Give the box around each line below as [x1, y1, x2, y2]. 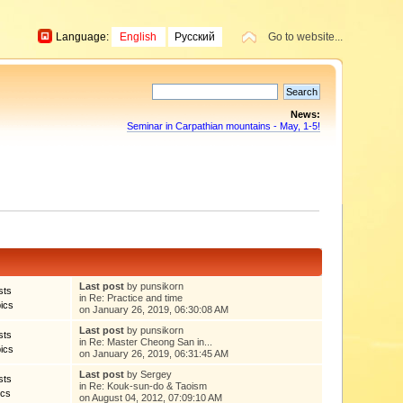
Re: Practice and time [88, 291, 183, 303]
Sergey [139, 368, 172, 380]
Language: [55, 30, 112, 43]
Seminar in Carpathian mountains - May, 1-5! [126, 121, 320, 131]
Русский [175, 30, 216, 43]
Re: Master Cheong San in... [88, 336, 212, 347]
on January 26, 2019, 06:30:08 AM [78, 303, 228, 315]
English [120, 30, 157, 43]
